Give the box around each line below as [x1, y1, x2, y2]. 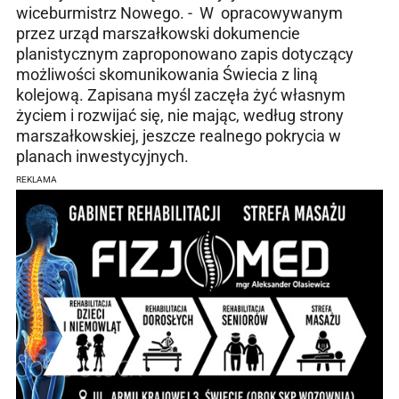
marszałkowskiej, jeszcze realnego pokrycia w [16, 126, 341, 146]
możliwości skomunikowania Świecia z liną [16, 65, 318, 85]
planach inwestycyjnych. [16, 147, 189, 167]
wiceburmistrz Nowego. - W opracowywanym [16, 4, 343, 23]
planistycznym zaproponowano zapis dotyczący [16, 45, 354, 64]
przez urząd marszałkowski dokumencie [16, 24, 300, 44]
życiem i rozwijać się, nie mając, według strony [16, 106, 344, 126]
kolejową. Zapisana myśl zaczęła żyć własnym [16, 85, 346, 105]
